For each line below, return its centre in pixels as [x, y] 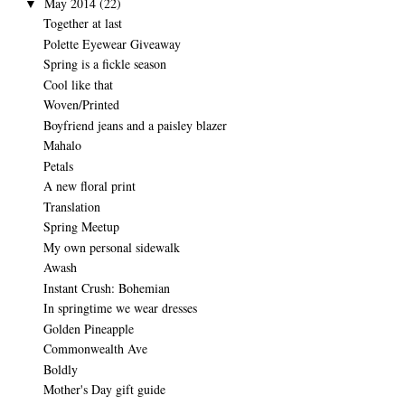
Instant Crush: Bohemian [106, 287]
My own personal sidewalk [111, 247]
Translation [71, 206]
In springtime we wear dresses [120, 308]
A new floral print [89, 186]
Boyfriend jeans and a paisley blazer [135, 125]
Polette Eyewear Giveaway [112, 43]
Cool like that [78, 84]
